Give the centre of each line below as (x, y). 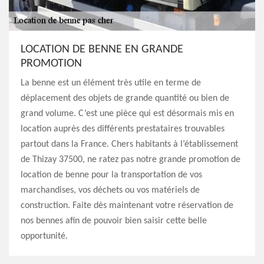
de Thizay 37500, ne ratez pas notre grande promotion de (131, 160)
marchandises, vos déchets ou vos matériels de (110, 190)
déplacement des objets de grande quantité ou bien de (125, 98)
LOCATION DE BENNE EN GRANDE (102, 49)
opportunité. (44, 236)
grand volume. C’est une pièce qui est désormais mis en (127, 114)
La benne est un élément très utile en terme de (111, 83)
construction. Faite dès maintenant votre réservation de (127, 206)
